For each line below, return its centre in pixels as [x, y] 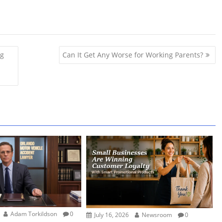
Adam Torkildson [33, 214]
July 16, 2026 [111, 215]
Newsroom [156, 215]
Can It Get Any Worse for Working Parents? [133, 55]
